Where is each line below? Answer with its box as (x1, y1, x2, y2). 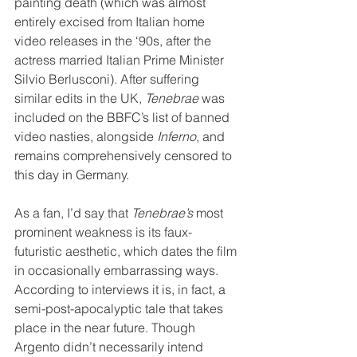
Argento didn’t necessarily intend (14, 339, 206, 355)
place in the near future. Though (14, 320, 198, 335)
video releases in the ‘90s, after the (14, 33, 214, 49)
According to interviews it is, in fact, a (14, 281, 229, 297)
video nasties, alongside (14, 128, 157, 144)
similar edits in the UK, (14, 90, 145, 106)
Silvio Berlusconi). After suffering (14, 71, 202, 87)
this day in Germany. (14, 167, 129, 182)
